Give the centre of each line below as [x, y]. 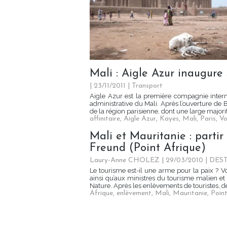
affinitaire [105, 119]
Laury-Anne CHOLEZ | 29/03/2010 [146, 161]
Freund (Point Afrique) [148, 148]
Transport [147, 86]
